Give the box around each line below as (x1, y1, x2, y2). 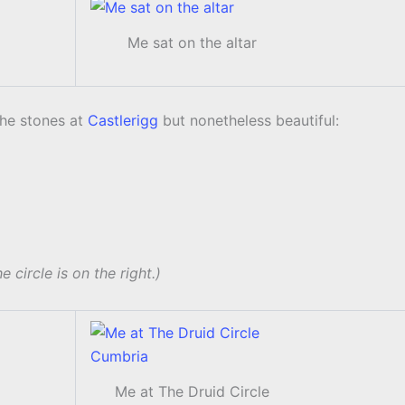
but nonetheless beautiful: (163, 111, 339, 130)
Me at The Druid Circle (114, 382, 269, 401)
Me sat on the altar (127, 33, 257, 52)
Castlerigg (88, 111, 163, 130)
